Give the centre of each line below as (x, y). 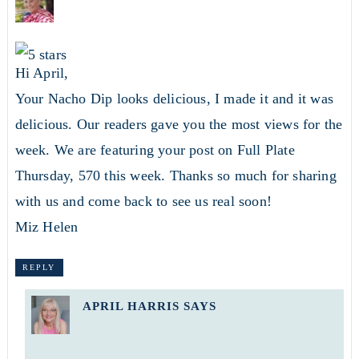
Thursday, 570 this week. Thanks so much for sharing (175, 175)
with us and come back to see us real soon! (143, 201)
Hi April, (42, 73)
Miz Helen (46, 226)
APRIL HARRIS (131, 307)
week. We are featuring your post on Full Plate (155, 149)
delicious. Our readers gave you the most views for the (179, 124)
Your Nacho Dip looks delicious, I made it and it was (174, 98)
